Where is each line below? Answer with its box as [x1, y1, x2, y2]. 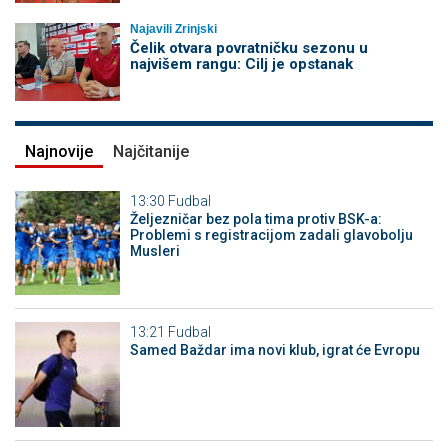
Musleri [129, 242, 180, 259]
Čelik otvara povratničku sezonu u [129, 39, 368, 58]
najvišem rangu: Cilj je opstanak [129, 55, 353, 74]
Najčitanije [113, 141, 189, 161]
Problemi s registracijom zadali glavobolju [129, 226, 413, 243]
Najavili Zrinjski [129, 22, 217, 37]
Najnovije [25, 141, 93, 161]
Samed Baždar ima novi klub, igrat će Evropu [129, 342, 420, 358]
